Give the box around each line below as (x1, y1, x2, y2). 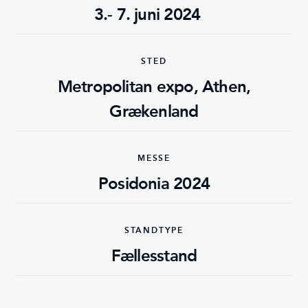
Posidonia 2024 (98, 173, 210, 193)
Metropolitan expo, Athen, (57, 76, 251, 96)
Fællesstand (111, 245, 197, 265)
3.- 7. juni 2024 (93, 4, 201, 24)
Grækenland (109, 101, 199, 121)
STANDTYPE (124, 225, 184, 235)
